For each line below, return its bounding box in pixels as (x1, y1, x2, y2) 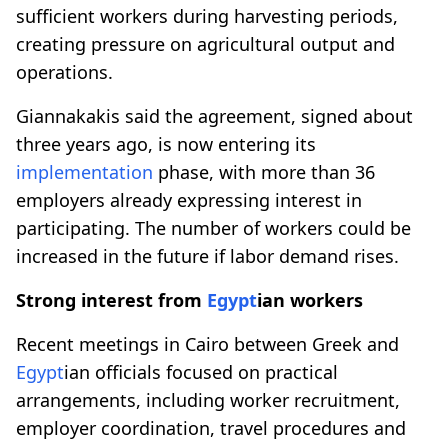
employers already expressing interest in (16, 187, 362, 212)
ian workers (257, 287, 363, 312)
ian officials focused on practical (64, 359, 338, 384)
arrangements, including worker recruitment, (16, 387, 400, 412)
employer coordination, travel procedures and (16, 415, 406, 440)
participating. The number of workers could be (16, 215, 411, 240)
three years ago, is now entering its (16, 131, 316, 156)
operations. (16, 59, 113, 84)
